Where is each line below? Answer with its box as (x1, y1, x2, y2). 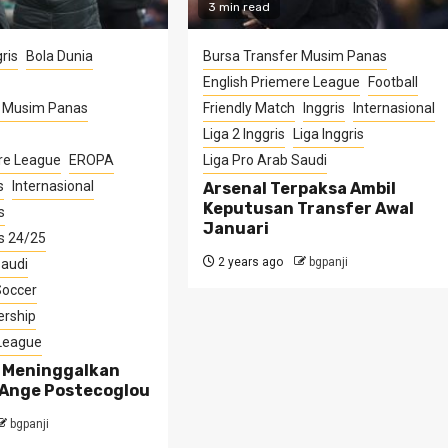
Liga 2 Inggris (203, 125, 286, 142)
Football (368, 73, 419, 90)
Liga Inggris (293, 125, 365, 142)
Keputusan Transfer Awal (203, 198, 415, 218)
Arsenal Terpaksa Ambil (203, 178, 397, 198)
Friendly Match (203, 99, 296, 116)
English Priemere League (203, 73, 361, 90)
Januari (203, 218, 270, 238)
